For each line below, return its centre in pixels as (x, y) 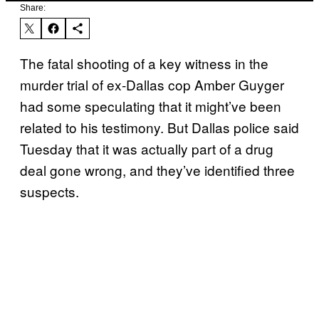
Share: (33, 7)
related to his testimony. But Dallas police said (159, 127)
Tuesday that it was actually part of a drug (147, 148)
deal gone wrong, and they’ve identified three (157, 169)
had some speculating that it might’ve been (151, 105)
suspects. (49, 191)
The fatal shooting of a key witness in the (144, 63)
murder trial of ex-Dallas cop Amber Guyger (152, 84)
